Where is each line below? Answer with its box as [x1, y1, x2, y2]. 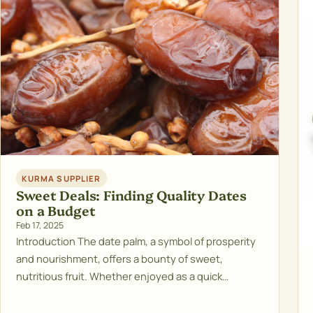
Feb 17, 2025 [16, 219, 64, 232]
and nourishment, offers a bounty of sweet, [16, 252, 224, 266]
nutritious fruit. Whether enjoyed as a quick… [16, 269, 229, 284]
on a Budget [16, 201, 96, 220]
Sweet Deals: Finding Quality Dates [16, 186, 247, 205]
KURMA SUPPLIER [22, 173, 101, 184]
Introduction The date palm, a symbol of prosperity [16, 234, 256, 249]
